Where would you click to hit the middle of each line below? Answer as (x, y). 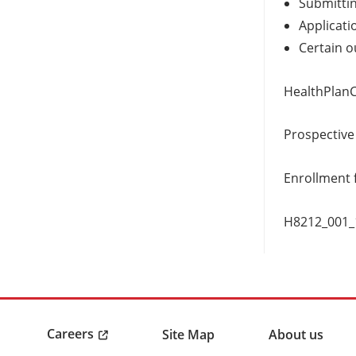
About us (296, 334)
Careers (70, 334)
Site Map (188, 334)
